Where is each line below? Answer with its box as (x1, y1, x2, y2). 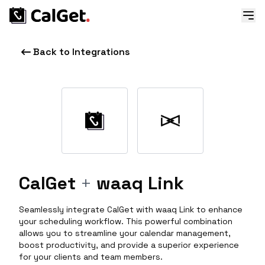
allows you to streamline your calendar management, (19, 228, 231, 238)
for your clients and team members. (19, 251, 163, 262)
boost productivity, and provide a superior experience (19, 240, 239, 250)
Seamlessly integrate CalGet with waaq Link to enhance (19, 204, 243, 215)
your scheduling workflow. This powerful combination (19, 216, 232, 227)
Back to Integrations (33, 46, 130, 58)
